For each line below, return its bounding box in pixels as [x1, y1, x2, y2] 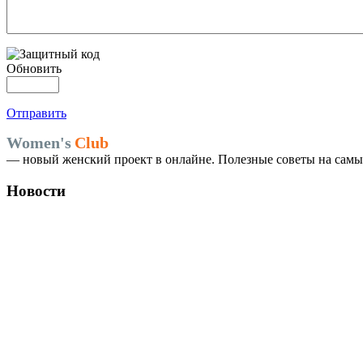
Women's [6, 133, 71, 152]
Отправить [6, 105, 66, 120]
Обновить [6, 61, 62, 75]
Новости [6, 181, 66, 199]
